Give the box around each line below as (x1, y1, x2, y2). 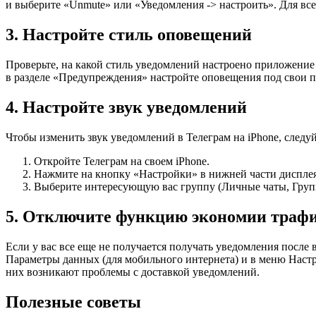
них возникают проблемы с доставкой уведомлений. (6, 265, 260, 278)
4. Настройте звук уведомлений (6, 98, 247, 117)
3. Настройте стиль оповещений (6, 25, 252, 44)
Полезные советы (6, 292, 141, 311)
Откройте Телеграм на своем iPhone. (34, 155, 209, 168)
